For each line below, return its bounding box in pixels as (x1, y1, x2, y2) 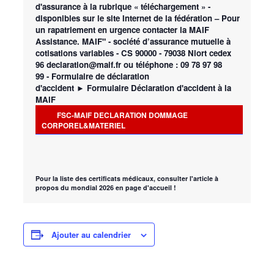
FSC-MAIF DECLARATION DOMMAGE (57, 109, 188, 120)
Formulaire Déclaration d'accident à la (84, 81, 231, 94)
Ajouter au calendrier (51, 228, 131, 240)
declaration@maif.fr (46, 58, 121, 70)
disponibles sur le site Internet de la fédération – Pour (35, 12, 240, 24)
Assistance (35, 35, 77, 47)
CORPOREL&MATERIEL (42, 120, 125, 131)
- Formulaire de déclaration (44, 70, 149, 82)
